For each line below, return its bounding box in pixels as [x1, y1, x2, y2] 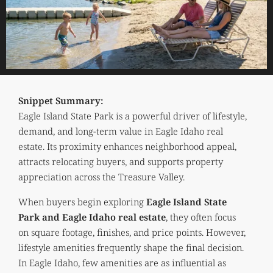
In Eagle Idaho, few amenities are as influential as [18, 256, 226, 269]
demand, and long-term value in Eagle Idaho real [18, 124, 223, 137]
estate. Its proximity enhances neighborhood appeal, [18, 140, 236, 152]
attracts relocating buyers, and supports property [18, 155, 223, 168]
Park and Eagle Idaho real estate [18, 210, 166, 223]
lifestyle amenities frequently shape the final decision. [18, 241, 244, 253]
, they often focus [166, 210, 236, 223]
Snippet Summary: [18, 94, 103, 107]
